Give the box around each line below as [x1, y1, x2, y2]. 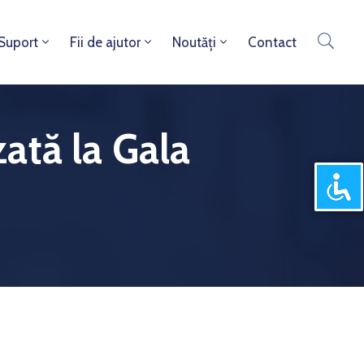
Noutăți [172, 34, 216, 50]
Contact [248, 34, 297, 50]
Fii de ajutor [70, 34, 141, 50]
